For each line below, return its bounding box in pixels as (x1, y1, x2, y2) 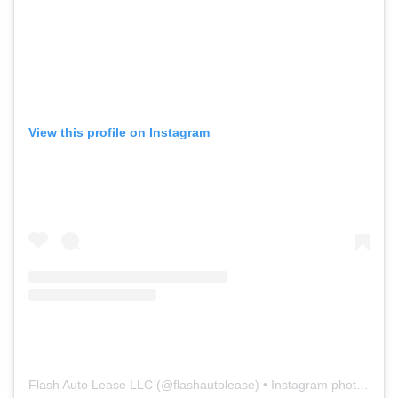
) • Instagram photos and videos (255, 378, 356, 393)
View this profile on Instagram (28, 124, 210, 139)
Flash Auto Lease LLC (28, 378, 153, 393)
